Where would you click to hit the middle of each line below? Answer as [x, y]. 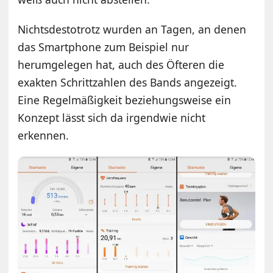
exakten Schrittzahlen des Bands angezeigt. [128, 82]
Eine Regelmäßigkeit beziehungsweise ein [125, 100]
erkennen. [44, 135]
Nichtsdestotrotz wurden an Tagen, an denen [132, 29]
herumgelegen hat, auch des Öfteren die [121, 64]
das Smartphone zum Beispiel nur [104, 47]
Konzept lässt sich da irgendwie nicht [112, 117]
